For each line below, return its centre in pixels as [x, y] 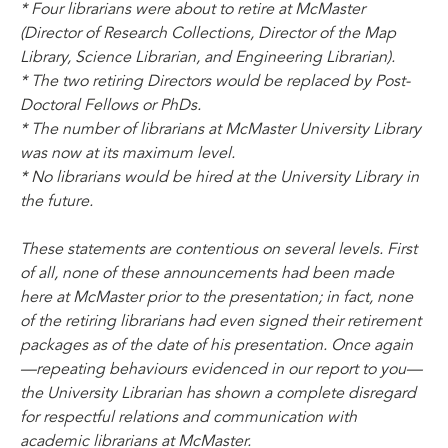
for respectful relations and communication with [188, 417]
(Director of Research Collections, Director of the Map [208, 33]
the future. [56, 201]
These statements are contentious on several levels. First [218, 249]
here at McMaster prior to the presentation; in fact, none [216, 297]
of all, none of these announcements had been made [207, 273]
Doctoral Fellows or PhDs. [110, 105]
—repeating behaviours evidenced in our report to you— [221, 369]
